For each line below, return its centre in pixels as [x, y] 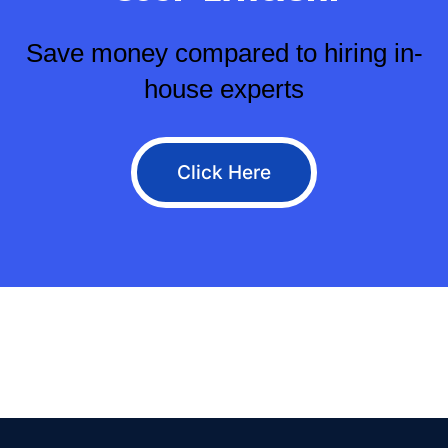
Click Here [224, 173]
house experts [224, 89]
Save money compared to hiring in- [224, 53]
